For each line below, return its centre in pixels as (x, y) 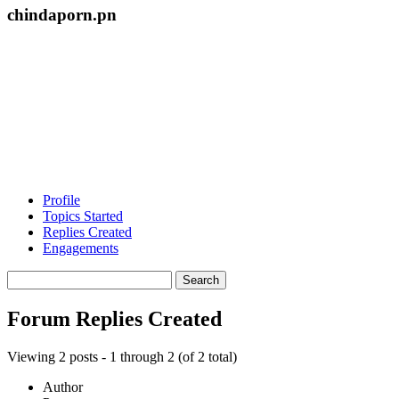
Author (63, 387)
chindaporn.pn (62, 14)
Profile (61, 200)
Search (25, 278)
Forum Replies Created (114, 319)
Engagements (81, 248)
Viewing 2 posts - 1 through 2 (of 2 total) (122, 357)
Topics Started (83, 216)
